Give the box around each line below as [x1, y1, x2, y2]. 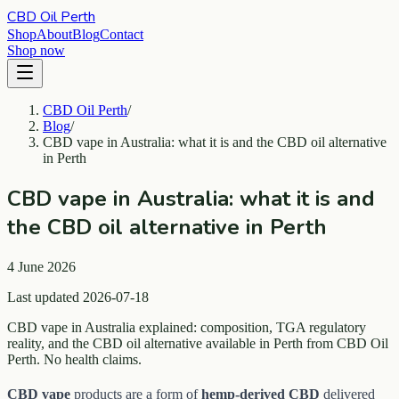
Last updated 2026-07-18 [7, 289, 149, 305]
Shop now [7, 43, 65, 58]
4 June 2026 [7, 258, 76, 274]
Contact [100, 27, 143, 42]
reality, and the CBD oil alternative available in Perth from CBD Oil [7, 335, 388, 351]
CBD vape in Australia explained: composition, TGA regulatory [7, 319, 366, 335]
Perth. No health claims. [7, 351, 142, 367]
